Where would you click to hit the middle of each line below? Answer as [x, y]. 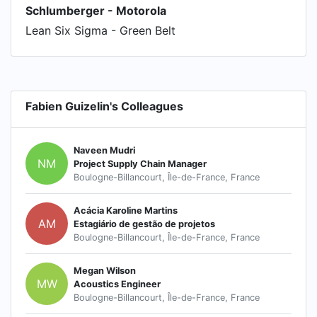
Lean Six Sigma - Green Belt [100, 30]
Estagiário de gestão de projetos [144, 224]
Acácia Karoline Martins [126, 210]
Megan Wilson [105, 270]
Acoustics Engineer [117, 284]
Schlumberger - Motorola [96, 11]
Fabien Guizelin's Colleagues [104, 106]
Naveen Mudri [104, 150]
